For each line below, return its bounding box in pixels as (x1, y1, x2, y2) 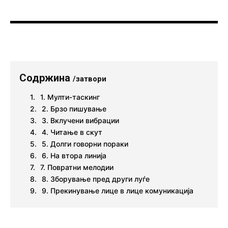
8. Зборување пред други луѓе (42, 174, 150, 183)
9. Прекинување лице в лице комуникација (42, 186, 193, 195)
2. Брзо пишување (42, 104, 106, 113)
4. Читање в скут (42, 127, 102, 136)
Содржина (19, 71, 73, 84)
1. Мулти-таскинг (40, 92, 100, 101)
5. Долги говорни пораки (42, 139, 128, 148)
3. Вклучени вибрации (42, 116, 119, 125)
